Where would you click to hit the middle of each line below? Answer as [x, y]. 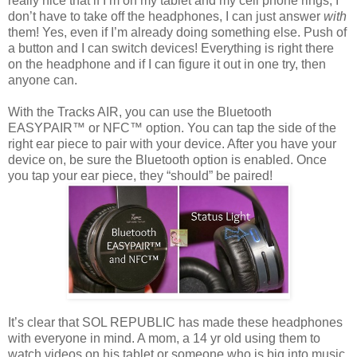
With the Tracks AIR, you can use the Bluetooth [140, 112]
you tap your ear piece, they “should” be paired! [140, 175]
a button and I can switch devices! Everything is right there [171, 48]
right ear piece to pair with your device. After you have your [172, 143]
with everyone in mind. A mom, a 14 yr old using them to [164, 338]
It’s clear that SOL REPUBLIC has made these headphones [175, 322]
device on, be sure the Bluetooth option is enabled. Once [167, 159]
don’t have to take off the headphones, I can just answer [166, 16]
